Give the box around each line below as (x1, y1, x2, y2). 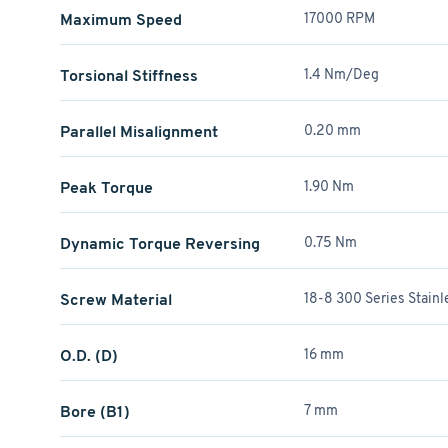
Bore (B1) (60, 401, 130, 422)
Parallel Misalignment (60, 121, 218, 142)
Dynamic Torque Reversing (60, 233, 260, 254)
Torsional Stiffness (60, 65, 198, 86)
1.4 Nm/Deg (304, 65, 380, 83)
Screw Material (60, 289, 172, 310)
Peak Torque (60, 177, 153, 198)
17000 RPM (304, 9, 376, 27)
